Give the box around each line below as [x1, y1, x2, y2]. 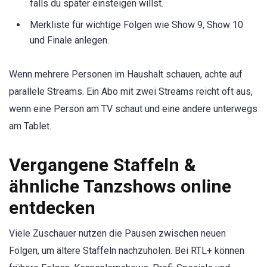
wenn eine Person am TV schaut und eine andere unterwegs [9, 103, 257, 114]
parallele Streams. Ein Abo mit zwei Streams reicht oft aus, [9, 85, 253, 97]
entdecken [9, 197, 95, 218]
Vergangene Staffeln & [9, 154, 196, 175]
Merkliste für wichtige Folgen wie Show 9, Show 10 [30, 19, 243, 31]
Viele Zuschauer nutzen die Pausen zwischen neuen [9, 227, 226, 239]
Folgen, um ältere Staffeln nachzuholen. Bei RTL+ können [9, 244, 244, 256]
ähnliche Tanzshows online [9, 175, 231, 197]
